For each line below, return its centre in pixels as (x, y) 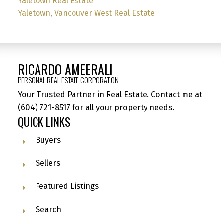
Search (48, 209)
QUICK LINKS (44, 122)
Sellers (48, 163)
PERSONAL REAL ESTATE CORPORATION (68, 80)
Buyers (48, 140)
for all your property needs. (122, 108)
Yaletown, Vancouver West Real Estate (86, 13)
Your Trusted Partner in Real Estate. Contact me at (110, 95)
